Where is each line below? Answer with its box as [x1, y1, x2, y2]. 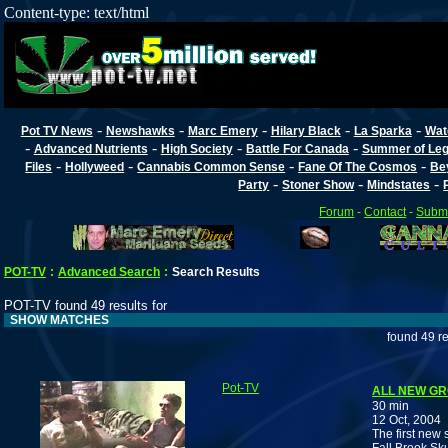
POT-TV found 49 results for [4, 298, 167, 314]
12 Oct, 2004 [372, 413, 441, 428]
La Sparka [353, 123, 412, 138]
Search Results [172, 265, 260, 280]
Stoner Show [282, 177, 355, 192]
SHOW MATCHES [4, 313, 109, 328]
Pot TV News [20, 123, 93, 138]
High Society [160, 141, 233, 156]
